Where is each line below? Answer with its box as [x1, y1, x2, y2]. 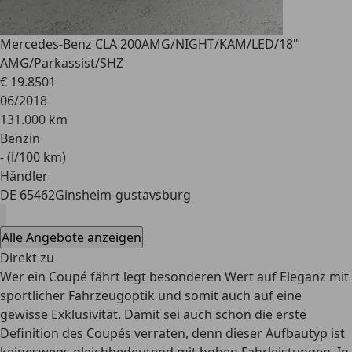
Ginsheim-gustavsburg [55, 186, 191, 203]
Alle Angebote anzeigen [2, 229, 141, 246]
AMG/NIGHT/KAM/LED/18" [141, 35, 299, 53]
